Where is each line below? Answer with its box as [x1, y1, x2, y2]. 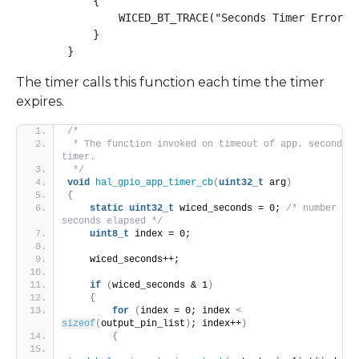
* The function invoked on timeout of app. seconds [67, 138, 348, 150]
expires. [16, 93, 64, 109]
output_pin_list [101, 317, 185, 329]
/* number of [286, 202, 353, 214]
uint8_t [90, 228, 129, 240]
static [90, 202, 123, 214]
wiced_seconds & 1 [112, 279, 208, 291]
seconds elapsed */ [62, 215, 163, 227]
